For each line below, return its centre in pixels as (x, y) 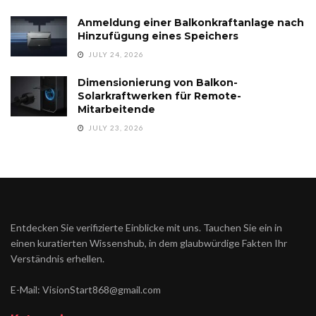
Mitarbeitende (116, 109)
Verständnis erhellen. (57, 258)
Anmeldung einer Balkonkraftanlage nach (191, 22)
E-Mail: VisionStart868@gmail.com (86, 289)
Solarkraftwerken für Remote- (159, 96)
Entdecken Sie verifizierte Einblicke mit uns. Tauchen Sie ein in (146, 227)
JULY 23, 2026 (115, 127)
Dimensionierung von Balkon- (158, 82)
